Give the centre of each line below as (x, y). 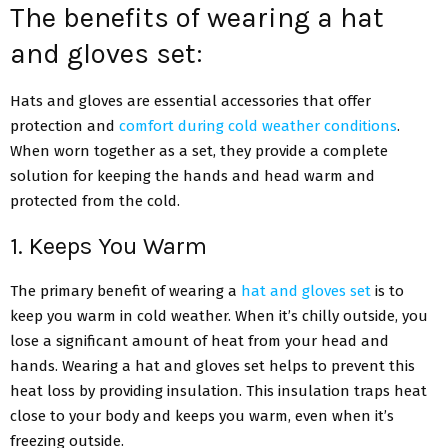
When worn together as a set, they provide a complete (199, 151)
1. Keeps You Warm (108, 246)
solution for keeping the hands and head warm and (192, 176)
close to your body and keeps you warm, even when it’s (202, 416)
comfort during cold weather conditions (258, 126)
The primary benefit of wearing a (123, 291)
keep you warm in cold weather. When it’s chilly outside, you (219, 316)
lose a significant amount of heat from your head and (199, 341)
